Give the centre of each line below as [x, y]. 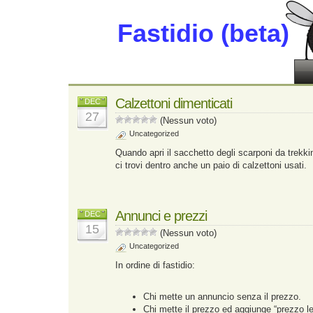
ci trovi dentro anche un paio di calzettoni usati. [211, 165]
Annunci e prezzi [161, 216]
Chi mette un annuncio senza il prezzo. [222, 297]
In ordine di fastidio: [155, 265]
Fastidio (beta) [203, 33]
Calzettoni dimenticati [174, 103]
